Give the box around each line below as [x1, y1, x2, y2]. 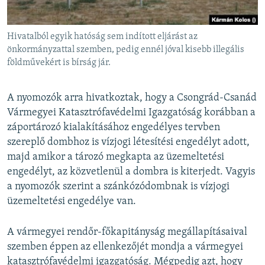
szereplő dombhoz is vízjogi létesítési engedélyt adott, [7, 137, 250, 148]
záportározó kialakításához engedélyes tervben [7, 122, 220, 134]
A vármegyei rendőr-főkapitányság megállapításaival [7, 227, 247, 238]
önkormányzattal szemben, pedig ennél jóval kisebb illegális [7, 45, 244, 55]
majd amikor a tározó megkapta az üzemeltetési [7, 151, 224, 163]
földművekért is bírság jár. [7, 58, 111, 68]
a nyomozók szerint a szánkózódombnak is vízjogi [7, 181, 230, 193]
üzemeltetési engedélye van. [7, 196, 136, 208]
